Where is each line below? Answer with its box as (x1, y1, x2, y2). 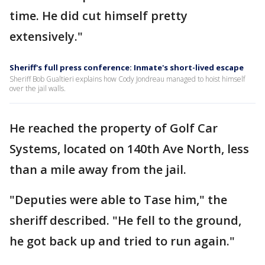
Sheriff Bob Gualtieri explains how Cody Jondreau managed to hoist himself (9, 74, 245, 84)
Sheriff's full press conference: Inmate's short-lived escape (9, 62, 244, 73)
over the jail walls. (9, 83, 66, 93)
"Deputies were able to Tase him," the (9, 192, 227, 208)
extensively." (9, 28, 83, 44)
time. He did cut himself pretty (9, 8, 188, 24)
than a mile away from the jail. (9, 161, 186, 177)
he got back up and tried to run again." (9, 233, 235, 249)
